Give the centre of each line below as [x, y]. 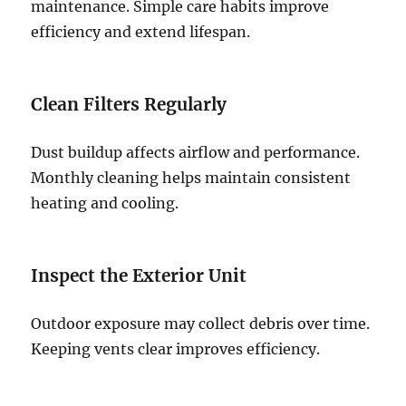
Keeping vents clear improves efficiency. [176, 349]
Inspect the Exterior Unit [139, 276]
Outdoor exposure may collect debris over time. [201, 324]
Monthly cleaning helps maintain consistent [191, 178]
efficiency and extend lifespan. [141, 32]
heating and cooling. [105, 203]
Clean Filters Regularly [129, 105]
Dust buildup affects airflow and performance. [196, 153]
